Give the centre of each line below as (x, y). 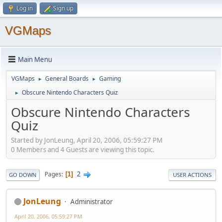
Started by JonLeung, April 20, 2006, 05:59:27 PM (87, 140)
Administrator (92, 201)
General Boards (67, 79)
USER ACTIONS (192, 174)
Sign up (63, 8)
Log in (25, 8)
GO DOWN (23, 174)
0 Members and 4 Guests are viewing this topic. (83, 149)
